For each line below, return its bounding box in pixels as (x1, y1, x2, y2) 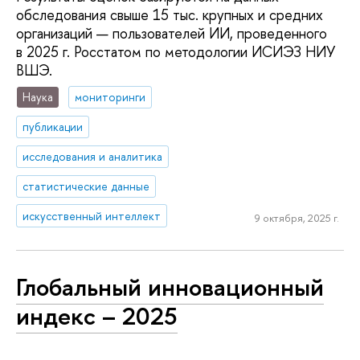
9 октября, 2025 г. (254, 211, 339, 226)
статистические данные (22, 178, 150, 194)
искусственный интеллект (22, 207, 162, 223)
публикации (22, 119, 84, 135)
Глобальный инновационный (16, 270, 324, 305)
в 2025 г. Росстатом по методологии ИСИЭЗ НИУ (16, 41, 335, 62)
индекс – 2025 (16, 299, 178, 333)
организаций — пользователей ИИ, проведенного (16, 22, 327, 43)
